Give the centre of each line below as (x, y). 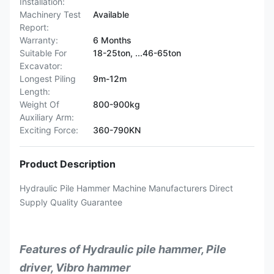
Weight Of (39, 104)
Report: (34, 27)
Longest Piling (48, 79)
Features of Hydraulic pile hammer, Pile (123, 249)
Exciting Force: (49, 130)
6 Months (112, 40)
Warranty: (39, 40)
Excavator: (41, 66)
